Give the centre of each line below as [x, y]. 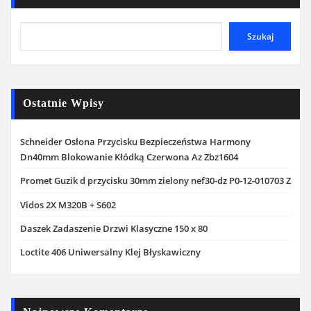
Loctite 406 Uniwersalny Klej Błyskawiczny [110, 252]
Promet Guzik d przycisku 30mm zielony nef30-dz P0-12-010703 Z [155, 181]
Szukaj [260, 36]
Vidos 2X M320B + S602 [68, 204]
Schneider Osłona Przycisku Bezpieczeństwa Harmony [135, 141]
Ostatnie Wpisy [64, 104]
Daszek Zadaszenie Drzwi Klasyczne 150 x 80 [114, 228]
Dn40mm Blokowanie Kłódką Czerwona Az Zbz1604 [129, 157]
